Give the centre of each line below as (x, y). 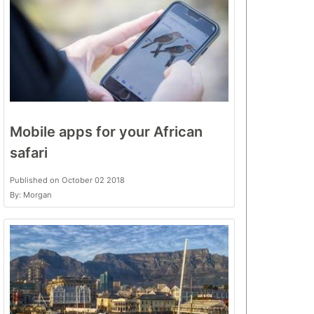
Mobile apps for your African (106, 132)
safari (29, 153)
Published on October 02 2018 (67, 180)
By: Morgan (31, 195)
